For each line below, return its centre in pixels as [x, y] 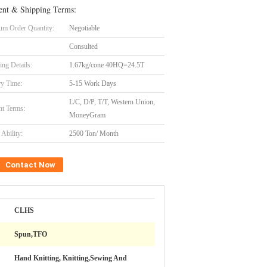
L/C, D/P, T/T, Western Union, [112, 102]
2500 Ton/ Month [94, 133]
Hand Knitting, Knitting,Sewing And [71, 258]
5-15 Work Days [93, 83]
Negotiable [84, 28]
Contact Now [30, 165]
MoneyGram [87, 115]
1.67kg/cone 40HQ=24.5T [107, 65]
